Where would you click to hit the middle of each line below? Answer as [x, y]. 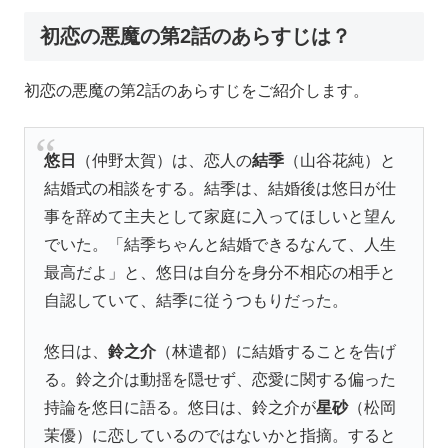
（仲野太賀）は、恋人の [164, 161]
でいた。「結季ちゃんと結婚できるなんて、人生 [220, 245]
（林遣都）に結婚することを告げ [276, 351]
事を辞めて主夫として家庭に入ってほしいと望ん [220, 217]
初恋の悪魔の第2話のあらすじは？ [195, 35]
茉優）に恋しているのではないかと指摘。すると [220, 435]
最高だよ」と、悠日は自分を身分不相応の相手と [220, 273]
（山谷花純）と [340, 161]
